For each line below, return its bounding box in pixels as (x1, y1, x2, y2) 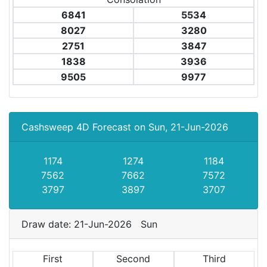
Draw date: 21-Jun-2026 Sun (21, 218, 163, 230)
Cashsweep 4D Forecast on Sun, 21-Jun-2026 (21, 121, 228, 133)
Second (116, 253, 151, 265)
